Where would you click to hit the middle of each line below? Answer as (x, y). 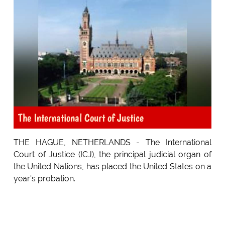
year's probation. (44, 179)
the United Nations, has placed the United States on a (113, 167)
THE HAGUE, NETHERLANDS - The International (113, 143)
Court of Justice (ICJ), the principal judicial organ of (113, 155)
